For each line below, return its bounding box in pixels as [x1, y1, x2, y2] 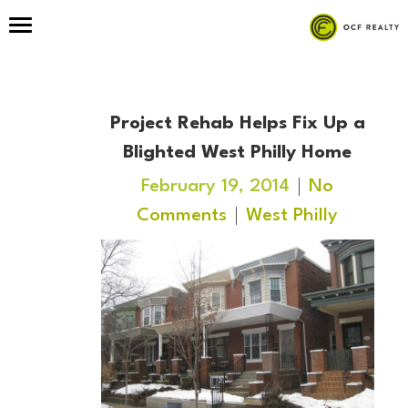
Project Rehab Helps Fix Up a [109, 115, 365, 133]
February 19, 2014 [141, 178, 290, 196]
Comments [137, 207, 227, 225]
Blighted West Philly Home [123, 144, 352, 162]
